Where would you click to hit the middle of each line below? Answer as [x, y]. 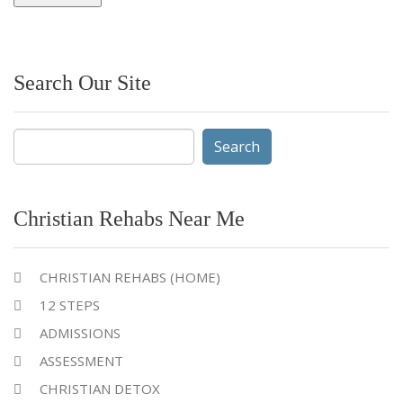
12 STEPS [70, 305]
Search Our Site [82, 83]
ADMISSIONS [80, 333]
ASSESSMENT [81, 361]
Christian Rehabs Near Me [129, 219]
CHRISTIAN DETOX [100, 389]
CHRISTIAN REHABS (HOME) [130, 278]
